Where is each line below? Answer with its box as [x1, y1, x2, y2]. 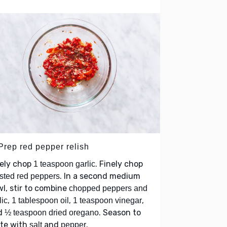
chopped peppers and [69, 184, 147, 193]
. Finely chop [95, 159, 143, 169]
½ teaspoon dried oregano [5, 208, 99, 217]
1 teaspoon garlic [33, 160, 95, 169]
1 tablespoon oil [12, 196, 69, 205]
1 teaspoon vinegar [73, 196, 142, 205]
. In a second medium [60, 171, 140, 181]
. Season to [99, 208, 141, 218]
